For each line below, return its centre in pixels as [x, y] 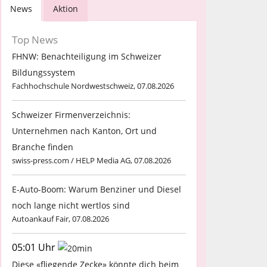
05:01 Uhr [35, 247]
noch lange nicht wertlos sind [71, 205]
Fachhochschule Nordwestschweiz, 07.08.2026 [93, 86]
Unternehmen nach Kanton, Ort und [84, 131]
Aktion [66, 8]
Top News [35, 39]
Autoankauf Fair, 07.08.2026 [60, 218]
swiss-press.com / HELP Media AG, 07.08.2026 [91, 160]
